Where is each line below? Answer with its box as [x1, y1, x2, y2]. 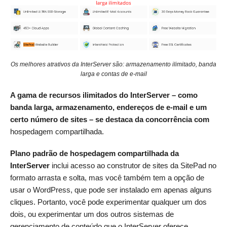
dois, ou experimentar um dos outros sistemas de [10, 209, 174, 218]
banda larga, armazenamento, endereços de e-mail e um [10, 103, 207, 112]
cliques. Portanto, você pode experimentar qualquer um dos [10, 197, 207, 206]
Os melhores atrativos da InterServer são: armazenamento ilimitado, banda [11, 61, 216, 68]
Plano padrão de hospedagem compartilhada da [10, 148, 179, 158]
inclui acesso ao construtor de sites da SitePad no [50, 161, 216, 170]
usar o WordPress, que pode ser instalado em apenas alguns [10, 185, 212, 194]
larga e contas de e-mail [80, 70, 147, 78]
